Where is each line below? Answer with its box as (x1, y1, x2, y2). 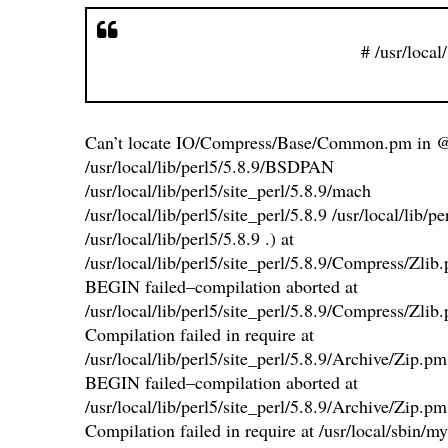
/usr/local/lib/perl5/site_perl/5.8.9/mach (84, 178, 371, 203)
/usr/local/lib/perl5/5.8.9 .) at (84, 226, 294, 251)
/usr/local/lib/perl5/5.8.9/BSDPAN (84, 154, 334, 179)
